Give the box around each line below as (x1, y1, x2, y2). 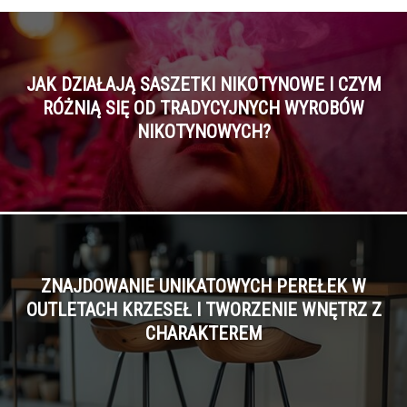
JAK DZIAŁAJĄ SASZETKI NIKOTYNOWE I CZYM (25, 74, 382, 95)
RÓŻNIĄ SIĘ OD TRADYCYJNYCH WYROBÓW (43, 97, 364, 119)
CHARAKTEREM (144, 322, 263, 344)
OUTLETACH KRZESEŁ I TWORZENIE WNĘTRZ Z (25, 298, 382, 321)
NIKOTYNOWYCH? (136, 121, 271, 143)
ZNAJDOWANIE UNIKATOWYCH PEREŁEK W (41, 274, 366, 297)
